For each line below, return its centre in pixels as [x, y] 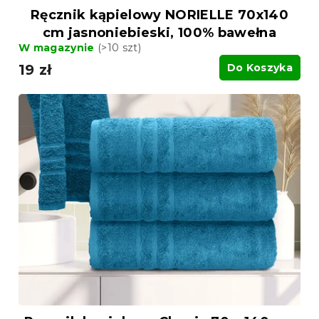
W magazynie [58, 47]
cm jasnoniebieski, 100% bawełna [159, 32]
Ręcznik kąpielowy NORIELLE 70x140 [159, 15]
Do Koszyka [260, 67]
